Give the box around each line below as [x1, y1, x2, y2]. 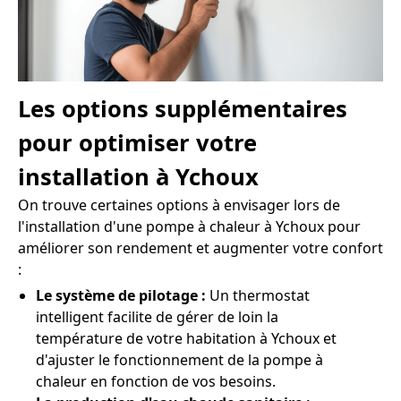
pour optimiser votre [18, 127, 257, 159]
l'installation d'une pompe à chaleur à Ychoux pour [18, 217, 361, 237]
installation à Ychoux [18, 161, 259, 193]
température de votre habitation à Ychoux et [36, 328, 337, 349]
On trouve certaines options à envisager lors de [18, 195, 340, 216]
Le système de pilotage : [36, 286, 206, 306]
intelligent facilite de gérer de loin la [36, 307, 278, 328]
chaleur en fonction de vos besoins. [36, 371, 276, 392]
